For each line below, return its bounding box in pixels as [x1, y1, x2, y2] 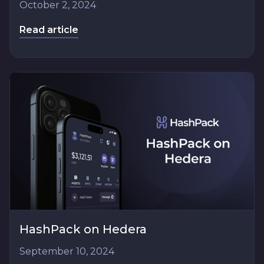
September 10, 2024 [19, 245, 114, 257]
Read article [19, 24, 78, 35]
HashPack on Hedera [19, 222, 147, 236]
